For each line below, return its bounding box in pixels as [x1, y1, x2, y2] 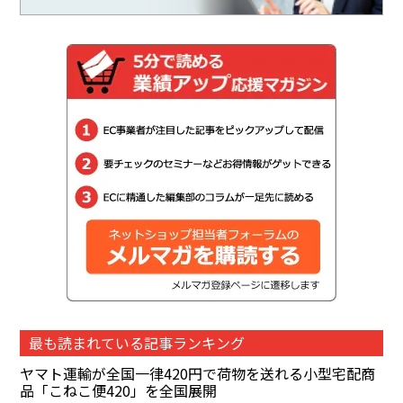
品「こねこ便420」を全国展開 [20, 379, 218, 401]
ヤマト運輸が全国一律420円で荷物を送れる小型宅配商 [20, 362, 376, 384]
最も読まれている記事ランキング [29, 331, 246, 354]
